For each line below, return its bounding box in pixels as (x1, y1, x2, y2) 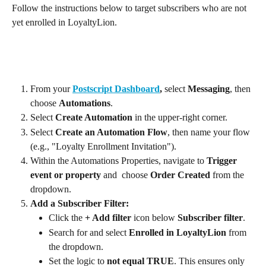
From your (30, 84, 72, 94)
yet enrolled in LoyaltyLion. (12, 17, 117, 27)
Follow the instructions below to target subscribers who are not (12, 2, 249, 13)
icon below (131, 213, 178, 223)
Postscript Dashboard (72, 84, 160, 94)
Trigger (207, 155, 239, 166)
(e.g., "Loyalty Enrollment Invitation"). (30, 141, 176, 151)
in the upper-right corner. (132, 112, 227, 123)
